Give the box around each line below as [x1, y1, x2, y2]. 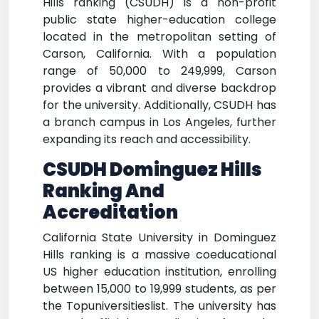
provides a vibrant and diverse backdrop [43, 80, 276, 96]
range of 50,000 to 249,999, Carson [43, 63, 276, 79]
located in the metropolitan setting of [43, 28, 276, 45]
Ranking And [43, 179, 164, 204]
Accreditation [43, 200, 178, 225]
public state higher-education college [43, 11, 276, 28]
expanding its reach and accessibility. [43, 131, 251, 147]
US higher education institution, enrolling [43, 263, 276, 280]
